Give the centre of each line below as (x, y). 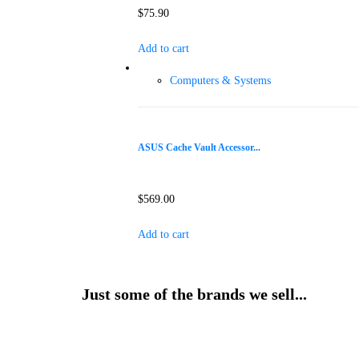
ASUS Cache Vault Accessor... (199, 148)
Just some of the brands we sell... (194, 294)
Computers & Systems (220, 80)
